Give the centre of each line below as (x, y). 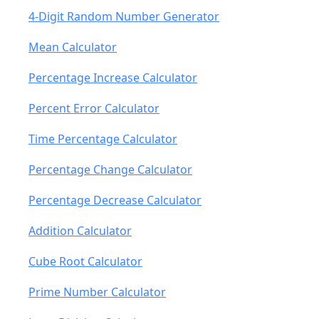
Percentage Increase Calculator (113, 78)
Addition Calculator (80, 231)
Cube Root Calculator (85, 261)
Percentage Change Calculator (110, 169)
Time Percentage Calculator (103, 139)
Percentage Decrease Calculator (115, 200)
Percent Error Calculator (94, 108)
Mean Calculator (73, 47)
